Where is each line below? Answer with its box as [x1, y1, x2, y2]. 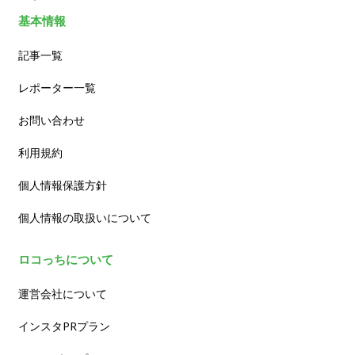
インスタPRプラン [18, 319, 111, 333]
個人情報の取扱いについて [18, 210, 152, 224]
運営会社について [18, 286, 108, 300]
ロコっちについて [18, 251, 114, 266]
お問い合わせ [18, 113, 86, 127]
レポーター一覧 [18, 80, 97, 94]
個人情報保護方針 [18, 177, 108, 192]
